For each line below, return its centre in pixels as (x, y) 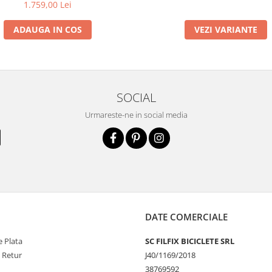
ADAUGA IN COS (48, 30)
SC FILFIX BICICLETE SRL (190, 241)
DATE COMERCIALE (186, 217)
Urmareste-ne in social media (136, 115)
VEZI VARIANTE (226, 30)
